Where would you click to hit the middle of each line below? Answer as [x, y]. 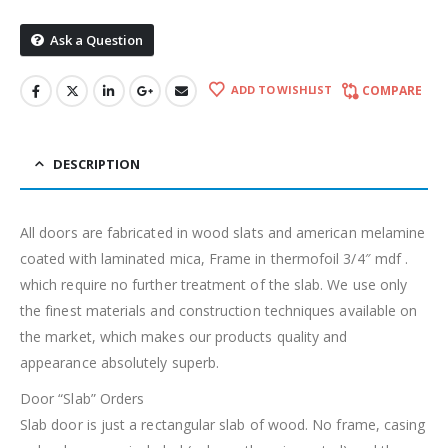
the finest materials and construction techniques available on [219, 311]
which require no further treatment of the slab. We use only [214, 285]
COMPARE [391, 90]
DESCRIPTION [96, 164]
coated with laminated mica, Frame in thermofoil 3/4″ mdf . [214, 259]
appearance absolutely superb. [120, 363]
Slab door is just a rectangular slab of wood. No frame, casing [223, 425]
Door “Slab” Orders [82, 399]
